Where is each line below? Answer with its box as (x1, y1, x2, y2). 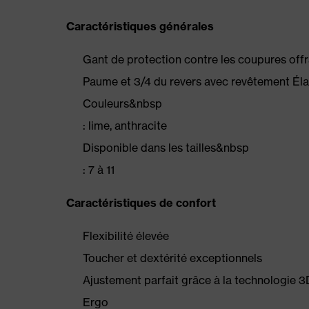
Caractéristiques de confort (66, 196, 216, 210)
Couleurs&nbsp (83, 97, 162, 110)
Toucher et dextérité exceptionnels (83, 251, 262, 265)
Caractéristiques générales (66, 19, 214, 33)
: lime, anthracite (83, 119, 167, 132)
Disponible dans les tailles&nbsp (83, 141, 249, 154)
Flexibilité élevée (83, 229, 169, 243)
